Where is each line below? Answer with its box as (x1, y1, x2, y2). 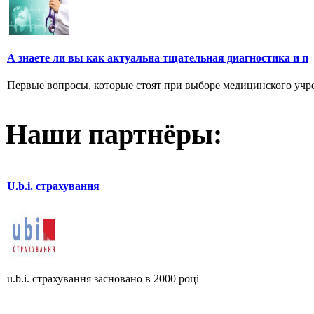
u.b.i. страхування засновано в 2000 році (7, 272, 199, 285)
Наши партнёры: (6, 118, 222, 151)
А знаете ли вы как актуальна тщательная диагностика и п (7, 51, 308, 64)
